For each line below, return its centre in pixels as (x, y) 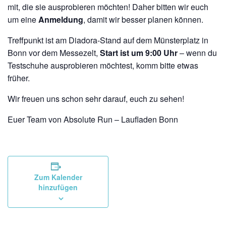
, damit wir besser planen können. (143, 19)
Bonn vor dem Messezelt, (54, 53)
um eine (23, 19)
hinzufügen (58, 187)
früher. (19, 78)
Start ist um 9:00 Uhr (140, 53)
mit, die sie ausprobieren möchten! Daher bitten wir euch (108, 7)
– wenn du (198, 53)
